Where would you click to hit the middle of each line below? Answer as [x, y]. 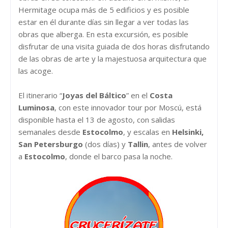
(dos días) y [105, 144]
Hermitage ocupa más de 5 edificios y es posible [104, 9]
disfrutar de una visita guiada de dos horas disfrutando [114, 46]
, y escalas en [148, 132]
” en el [138, 95]
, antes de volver [178, 144]
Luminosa [36, 107]
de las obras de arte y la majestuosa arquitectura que [112, 58]
